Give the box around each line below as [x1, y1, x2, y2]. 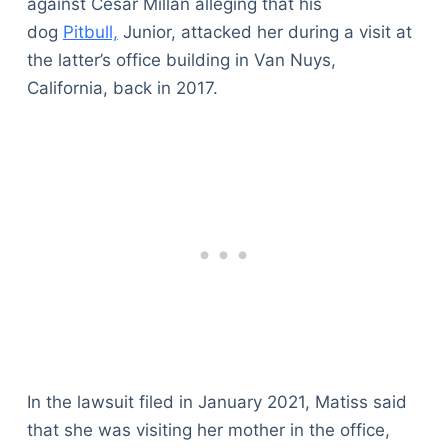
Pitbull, [62, 22, 118, 43]
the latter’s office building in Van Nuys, [26, 50, 336, 71]
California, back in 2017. [26, 78, 218, 99]
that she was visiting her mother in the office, [26, 419, 390, 440]
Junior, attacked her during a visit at [117, 22, 412, 43]
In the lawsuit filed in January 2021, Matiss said [26, 391, 407, 412]
